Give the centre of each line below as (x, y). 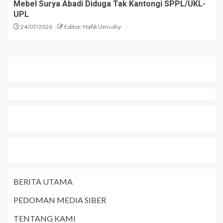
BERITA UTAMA (43, 182)
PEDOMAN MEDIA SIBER (60, 200)
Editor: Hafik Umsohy (93, 27)
